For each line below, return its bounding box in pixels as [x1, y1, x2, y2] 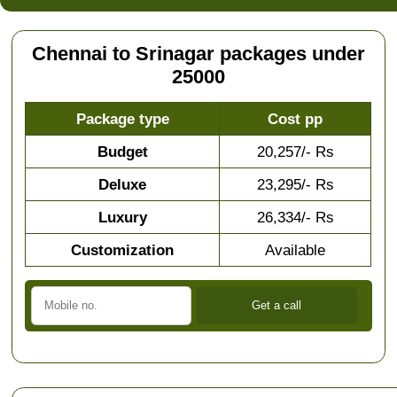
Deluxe [98, 175, 147, 194]
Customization [71, 241, 175, 260]
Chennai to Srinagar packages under [31, 43, 365, 66]
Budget [97, 143, 148, 161]
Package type [75, 110, 169, 128]
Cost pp [268, 110, 323, 128]
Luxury [97, 208, 147, 227]
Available [265, 241, 326, 260]
